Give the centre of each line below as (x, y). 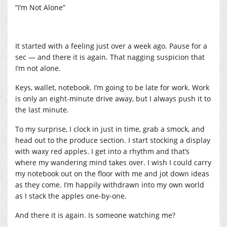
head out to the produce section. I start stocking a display (113, 140)
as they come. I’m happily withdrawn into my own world (110, 184)
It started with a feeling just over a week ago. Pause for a (111, 46)
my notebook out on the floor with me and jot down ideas (112, 173)
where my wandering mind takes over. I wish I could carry (113, 162)
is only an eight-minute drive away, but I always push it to (113, 98)
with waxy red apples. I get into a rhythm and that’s (102, 151)
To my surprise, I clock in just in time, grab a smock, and (110, 129)
